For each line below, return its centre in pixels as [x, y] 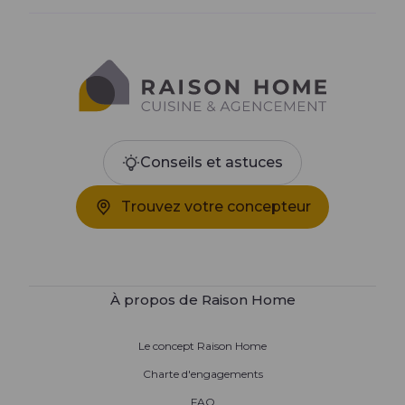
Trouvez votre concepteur [216, 207]
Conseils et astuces [212, 163]
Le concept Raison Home [202, 346]
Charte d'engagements [202, 374]
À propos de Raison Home [202, 300]
